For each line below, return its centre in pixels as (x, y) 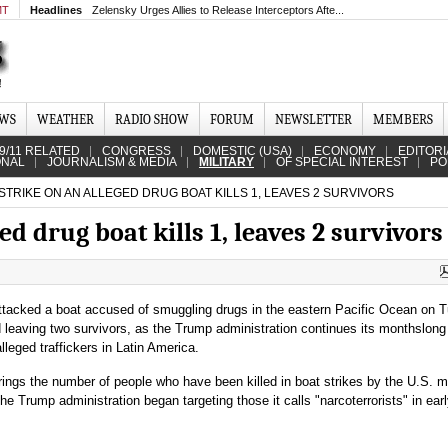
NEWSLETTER (313, 119)
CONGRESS (136, 151)
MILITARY (226, 162)
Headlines (56, 10)
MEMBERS (403, 119)
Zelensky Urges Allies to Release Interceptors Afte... (218, 10)
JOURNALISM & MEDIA (112, 162)
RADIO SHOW (152, 119)
